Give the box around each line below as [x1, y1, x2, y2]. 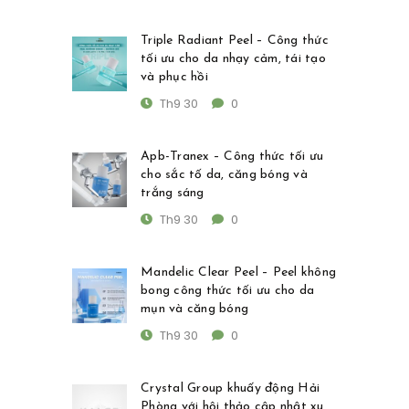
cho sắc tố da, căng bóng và [141, 168, 308, 183]
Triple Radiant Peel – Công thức [141, 34, 329, 48]
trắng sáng [141, 186, 204, 201]
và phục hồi [141, 70, 208, 85]
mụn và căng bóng [141, 302, 248, 317]
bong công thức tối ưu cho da [141, 284, 314, 299]
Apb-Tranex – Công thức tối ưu [141, 150, 324, 164]
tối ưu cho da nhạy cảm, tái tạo [141, 52, 326, 67]
